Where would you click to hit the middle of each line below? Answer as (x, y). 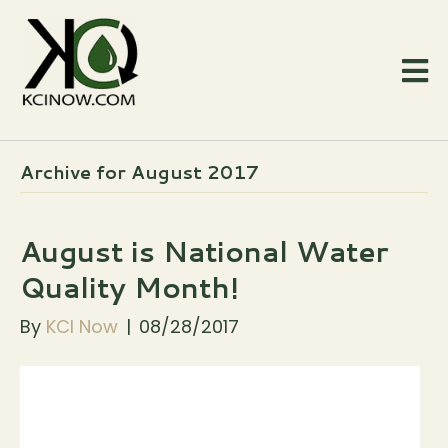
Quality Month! (129, 287)
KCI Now (82, 327)
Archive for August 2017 (139, 172)
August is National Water (204, 251)
